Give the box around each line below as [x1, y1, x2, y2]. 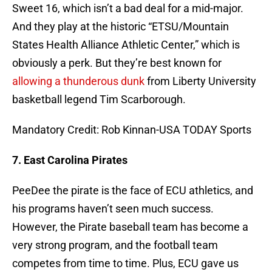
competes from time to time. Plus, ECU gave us [12, 257, 239, 270]
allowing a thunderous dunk [12, 75, 144, 88]
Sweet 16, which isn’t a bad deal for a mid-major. [12, 2, 243, 15]
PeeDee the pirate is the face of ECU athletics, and [12, 184, 253, 197]
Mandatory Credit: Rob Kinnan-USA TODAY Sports [12, 123, 251, 137]
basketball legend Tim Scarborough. [12, 93, 186, 106]
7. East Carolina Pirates [12, 154, 127, 167]
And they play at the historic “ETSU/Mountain [12, 20, 229, 33]
